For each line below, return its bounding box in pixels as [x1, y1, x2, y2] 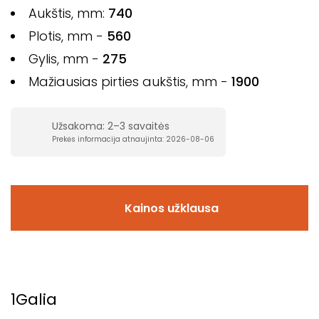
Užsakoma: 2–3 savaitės [51, 119, 169, 133]
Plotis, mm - [28, 27, 107, 45]
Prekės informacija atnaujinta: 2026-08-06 [51, 134, 214, 145]
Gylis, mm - [28, 50, 103, 68]
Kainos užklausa [125, 199, 219, 216]
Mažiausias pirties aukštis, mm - [28, 73, 231, 90]
